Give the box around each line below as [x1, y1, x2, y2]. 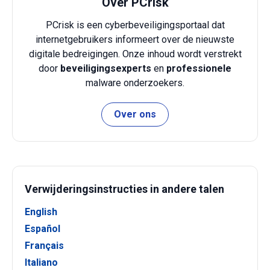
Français [25, 239, 64, 251]
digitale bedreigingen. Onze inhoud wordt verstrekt [28, 48, 242, 60]
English [25, 206, 57, 218]
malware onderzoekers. [86, 77, 184, 89]
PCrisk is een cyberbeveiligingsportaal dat [45, 19, 225, 31]
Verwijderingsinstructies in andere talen [25, 182, 224, 195]
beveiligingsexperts [60, 62, 151, 74]
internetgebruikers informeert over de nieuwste [36, 33, 234, 45]
